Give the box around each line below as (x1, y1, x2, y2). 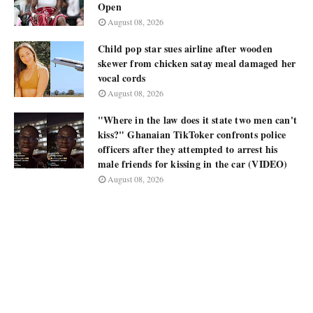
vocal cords (98, 71, 146, 86)
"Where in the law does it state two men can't (98, 112, 297, 128)
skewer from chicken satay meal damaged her (98, 56, 296, 71)
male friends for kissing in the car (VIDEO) (98, 156, 288, 172)
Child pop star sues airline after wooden (98, 41, 272, 57)
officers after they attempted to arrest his (98, 142, 278, 157)
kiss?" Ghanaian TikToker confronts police (98, 127, 286, 143)
